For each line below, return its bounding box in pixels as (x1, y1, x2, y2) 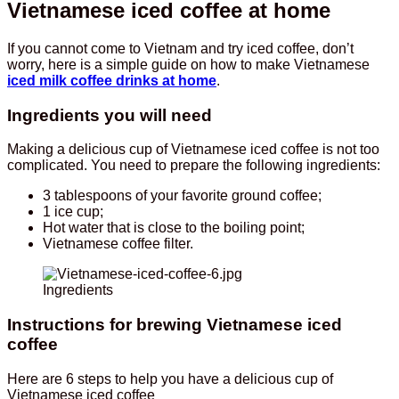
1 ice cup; (43, 204, 103, 220)
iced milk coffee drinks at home (7, 72, 216, 88)
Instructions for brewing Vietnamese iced (7, 315, 342, 335)
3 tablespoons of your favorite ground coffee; (43, 188, 322, 204)
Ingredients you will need (7, 105, 212, 125)
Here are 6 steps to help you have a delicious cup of (7, 370, 333, 387)
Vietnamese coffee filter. (43, 236, 193, 252)
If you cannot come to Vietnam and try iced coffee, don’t (7, 40, 354, 56)
